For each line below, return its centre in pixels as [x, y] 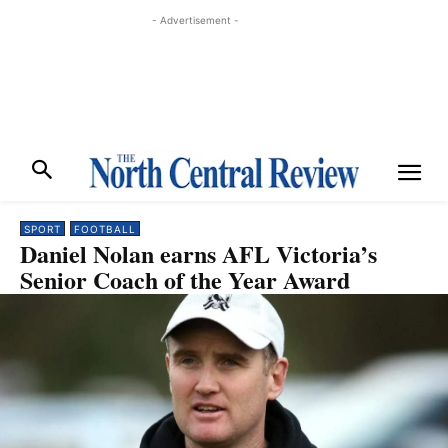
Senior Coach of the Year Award [185, 279]
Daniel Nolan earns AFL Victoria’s [198, 253]
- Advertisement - [195, 20]
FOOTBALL [105, 229]
